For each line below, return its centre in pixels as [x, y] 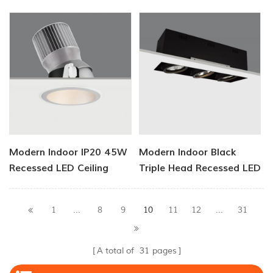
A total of [116, 251]
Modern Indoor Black [188, 152]
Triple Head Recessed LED [200, 168]
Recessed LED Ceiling [59, 168]
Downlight [163, 184]
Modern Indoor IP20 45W [68, 152]
